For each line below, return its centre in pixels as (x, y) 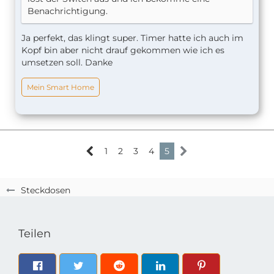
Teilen (35, 234)
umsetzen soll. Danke (67, 63)
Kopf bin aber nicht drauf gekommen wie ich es (123, 50)
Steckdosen (46, 191)
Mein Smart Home (61, 87)
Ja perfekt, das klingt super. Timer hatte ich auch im (132, 38)
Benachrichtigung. (68, 11)
